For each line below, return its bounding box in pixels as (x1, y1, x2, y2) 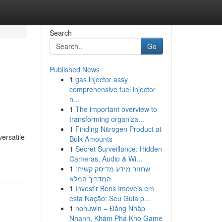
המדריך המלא (69, 173, 111, 183)
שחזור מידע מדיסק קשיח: (75, 164, 150, 173)
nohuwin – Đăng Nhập (75, 203, 145, 213)
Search (49, 28, 72, 38)
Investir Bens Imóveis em (75, 183, 154, 193)
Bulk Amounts (69, 134, 112, 144)
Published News (49, 64, 100, 74)
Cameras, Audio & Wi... (69, 154, 142, 164)
